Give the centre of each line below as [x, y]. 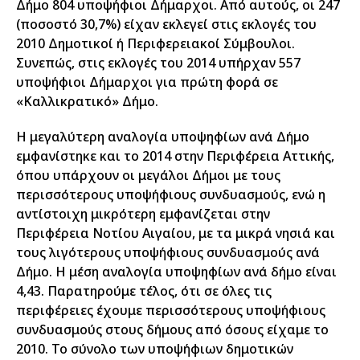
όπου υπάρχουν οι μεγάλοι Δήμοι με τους [148, 175]
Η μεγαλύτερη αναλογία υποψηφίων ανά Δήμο [163, 137]
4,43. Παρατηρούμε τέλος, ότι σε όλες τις [144, 291]
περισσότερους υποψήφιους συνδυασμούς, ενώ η [171, 194]
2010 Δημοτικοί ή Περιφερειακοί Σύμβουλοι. [155, 43]
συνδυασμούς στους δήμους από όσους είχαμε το [172, 329]
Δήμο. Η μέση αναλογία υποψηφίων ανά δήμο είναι [176, 272]
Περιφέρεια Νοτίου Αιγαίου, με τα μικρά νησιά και [176, 233]
